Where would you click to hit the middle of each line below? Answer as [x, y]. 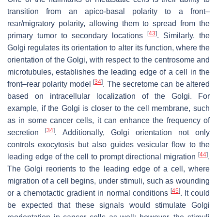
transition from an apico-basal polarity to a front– [108, 11]
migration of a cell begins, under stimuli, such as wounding [108, 181]
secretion [26, 132]
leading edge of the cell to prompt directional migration [103, 156]
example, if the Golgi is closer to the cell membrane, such [108, 108]
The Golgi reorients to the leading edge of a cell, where [108, 169]
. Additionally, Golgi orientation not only [132, 132]
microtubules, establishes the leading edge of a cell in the [108, 72]
